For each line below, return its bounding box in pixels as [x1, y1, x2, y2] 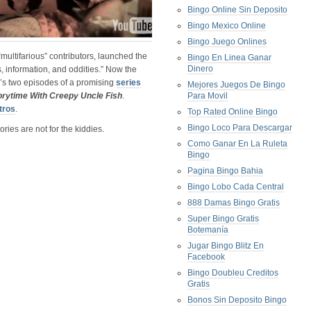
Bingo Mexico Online [187, 21, 266, 31]
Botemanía [187, 225, 228, 235]
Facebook [187, 252, 225, 262]
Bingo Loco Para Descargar [187, 123, 292, 133]
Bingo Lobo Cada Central [187, 182, 284, 192]
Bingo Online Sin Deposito [187, 5, 287, 15]
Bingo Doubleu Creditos [187, 268, 278, 278]
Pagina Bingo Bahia [187, 166, 263, 176]
